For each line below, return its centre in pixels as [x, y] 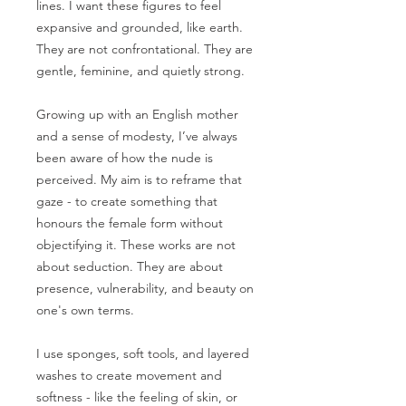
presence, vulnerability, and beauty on [145, 289]
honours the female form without [130, 223]
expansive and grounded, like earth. [140, 28]
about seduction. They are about [130, 267]
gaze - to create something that [127, 202]
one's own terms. [85, 310]
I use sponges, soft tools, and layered [143, 354]
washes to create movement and [129, 376]
